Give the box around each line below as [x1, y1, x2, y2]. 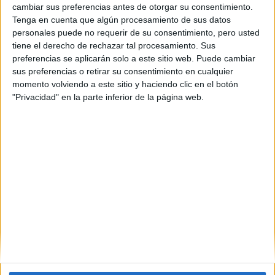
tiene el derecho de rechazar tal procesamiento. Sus [12, 40, 215, 50]
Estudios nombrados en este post [9, 189, 228, 209]
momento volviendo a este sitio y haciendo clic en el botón [12, 79, 238, 89]
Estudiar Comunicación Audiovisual [12, 215, 149, 228]
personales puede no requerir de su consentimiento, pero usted [12, 27, 260, 37]
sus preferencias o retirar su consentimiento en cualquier [12, 66, 233, 76]
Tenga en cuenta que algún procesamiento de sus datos [12, 14, 231, 25]
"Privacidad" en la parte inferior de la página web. [12, 91, 204, 102]
